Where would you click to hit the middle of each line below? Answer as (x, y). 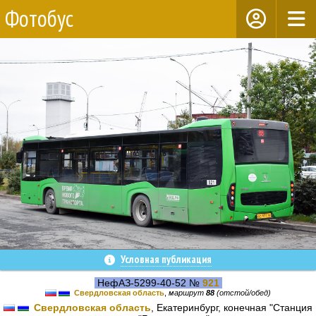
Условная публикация (166, 259)
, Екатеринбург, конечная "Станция (232, 308)
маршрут (187, 293)
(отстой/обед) (243, 293)
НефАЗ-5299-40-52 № (148, 283)
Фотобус (39, 18)
